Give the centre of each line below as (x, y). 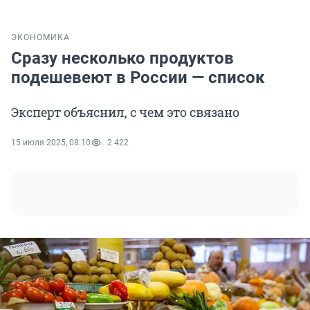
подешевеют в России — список (138, 78)
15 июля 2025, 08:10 (51, 143)
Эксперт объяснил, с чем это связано (125, 112)
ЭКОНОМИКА (40, 38)
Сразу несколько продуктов (122, 58)
